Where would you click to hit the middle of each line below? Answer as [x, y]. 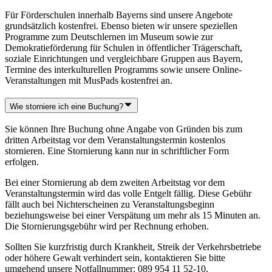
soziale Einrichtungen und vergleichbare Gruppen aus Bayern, [124, 58]
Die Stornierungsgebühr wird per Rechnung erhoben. [108, 226]
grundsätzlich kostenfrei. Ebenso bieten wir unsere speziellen [121, 25]
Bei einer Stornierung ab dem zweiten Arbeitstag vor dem [115, 183]
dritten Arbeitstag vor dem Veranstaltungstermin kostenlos [115, 140]
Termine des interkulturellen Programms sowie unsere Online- [123, 69]
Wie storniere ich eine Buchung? [66, 106]
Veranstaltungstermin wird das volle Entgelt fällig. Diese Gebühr [128, 194]
